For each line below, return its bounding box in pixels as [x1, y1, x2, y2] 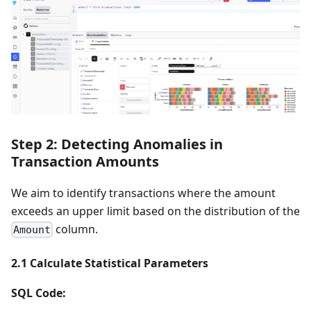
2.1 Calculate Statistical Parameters [11, 255, 208, 271]
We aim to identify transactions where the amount [11, 185, 276, 201]
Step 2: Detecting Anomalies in [11, 134, 223, 153]
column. [53, 221, 99, 237]
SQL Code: [11, 285, 66, 301]
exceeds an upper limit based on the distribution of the [11, 203, 300, 219]
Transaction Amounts [11, 151, 159, 171]
